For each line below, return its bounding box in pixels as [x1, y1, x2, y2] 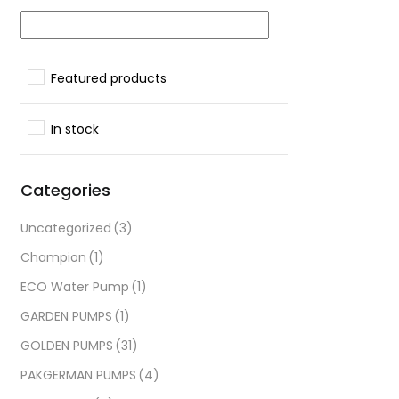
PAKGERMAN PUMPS [20, 365, 136, 384]
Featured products [51, 69, 167, 87]
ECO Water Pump [20, 277, 129, 296]
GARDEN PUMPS [20, 306, 112, 325]
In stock [51, 119, 99, 138]
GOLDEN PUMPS [20, 336, 113, 354]
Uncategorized [20, 218, 111, 237]
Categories [20, 178, 110, 201]
